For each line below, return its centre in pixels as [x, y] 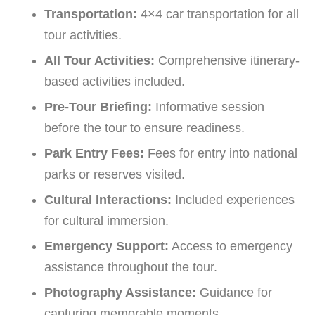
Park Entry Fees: [94, 153]
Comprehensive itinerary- [227, 60]
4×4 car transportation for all [218, 14]
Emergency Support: [107, 246]
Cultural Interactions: [108, 199]
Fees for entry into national [221, 153]
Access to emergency [231, 246]
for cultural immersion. [107, 220]
